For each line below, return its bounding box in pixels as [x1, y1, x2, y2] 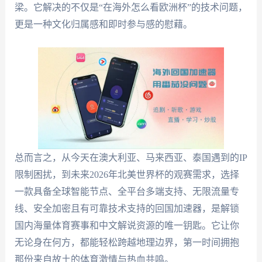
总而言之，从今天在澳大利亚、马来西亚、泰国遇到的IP [14, 153, 247, 163]
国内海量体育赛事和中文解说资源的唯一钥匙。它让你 [14, 220, 239, 231]
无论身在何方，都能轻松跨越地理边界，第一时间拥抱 [14, 237, 239, 248]
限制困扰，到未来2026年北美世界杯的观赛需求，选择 [14, 170, 239, 180]
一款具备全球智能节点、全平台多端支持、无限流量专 [14, 187, 239, 197]
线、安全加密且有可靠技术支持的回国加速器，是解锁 [14, 204, 239, 214]
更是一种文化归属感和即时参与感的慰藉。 [14, 19, 192, 29]
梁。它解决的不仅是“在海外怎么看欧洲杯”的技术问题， [14, 2, 247, 12]
